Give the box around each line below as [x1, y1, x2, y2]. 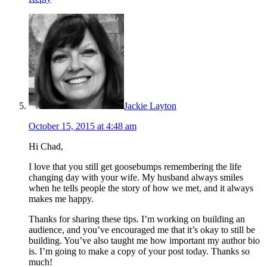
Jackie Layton [124, 100, 176, 111]
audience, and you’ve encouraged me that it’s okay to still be [29, 224, 255, 235]
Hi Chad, [29, 141, 63, 151]
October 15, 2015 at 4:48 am [29, 120, 136, 131]
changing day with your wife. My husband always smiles [29, 172, 243, 182]
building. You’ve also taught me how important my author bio [29, 235, 260, 246]
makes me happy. [29, 193, 94, 204]
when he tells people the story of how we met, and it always [29, 182, 253, 193]
